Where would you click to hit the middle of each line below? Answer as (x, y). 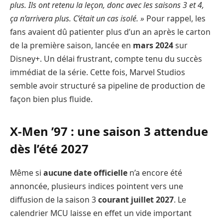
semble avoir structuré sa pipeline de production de (108, 86)
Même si (27, 172)
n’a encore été (155, 172)
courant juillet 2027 (136, 199)
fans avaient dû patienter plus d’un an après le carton (110, 32)
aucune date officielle (85, 172)
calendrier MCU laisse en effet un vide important (101, 213)
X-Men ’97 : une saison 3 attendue (109, 131)
